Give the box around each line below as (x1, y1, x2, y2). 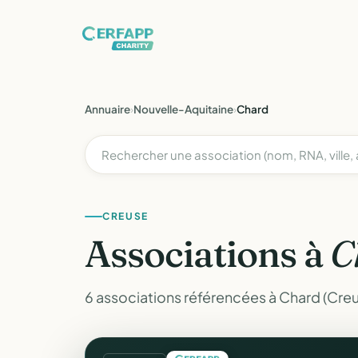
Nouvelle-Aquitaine (133, 102, 233, 116)
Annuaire (85, 102, 130, 116)
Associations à (85, 231, 331, 276)
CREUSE (102, 210, 149, 222)
